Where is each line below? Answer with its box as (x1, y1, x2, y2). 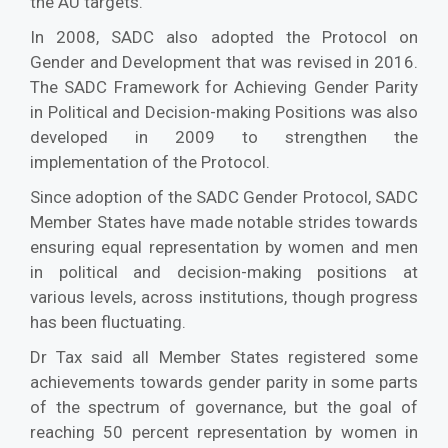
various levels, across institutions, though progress (30, 286, 418, 307)
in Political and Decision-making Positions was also (30, 101, 418, 122)
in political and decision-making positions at (30, 261, 418, 282)
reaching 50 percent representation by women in (30, 421, 418, 442)
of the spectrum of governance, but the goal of (30, 396, 418, 417)
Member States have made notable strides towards (30, 211, 418, 232)
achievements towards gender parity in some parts (30, 371, 418, 392)
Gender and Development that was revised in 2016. (30, 51, 418, 72)
